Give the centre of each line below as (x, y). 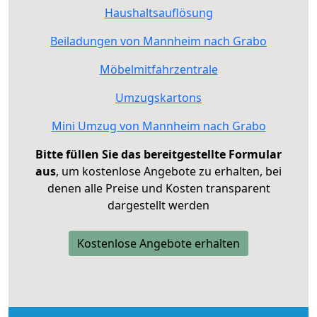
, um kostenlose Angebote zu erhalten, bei (169, 172)
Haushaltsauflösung (158, 13)
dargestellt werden (158, 206)
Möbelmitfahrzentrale (158, 70)
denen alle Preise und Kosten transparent (158, 189)
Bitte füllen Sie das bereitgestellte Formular (158, 155)
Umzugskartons (158, 98)
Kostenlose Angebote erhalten (158, 244)
